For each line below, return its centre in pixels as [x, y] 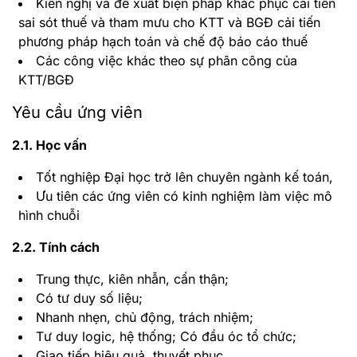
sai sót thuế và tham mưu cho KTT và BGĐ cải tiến [169, 22]
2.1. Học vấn [49, 145]
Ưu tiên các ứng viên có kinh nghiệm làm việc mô [184, 196]
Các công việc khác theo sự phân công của [167, 60]
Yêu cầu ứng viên [77, 112]
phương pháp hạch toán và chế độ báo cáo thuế [163, 41]
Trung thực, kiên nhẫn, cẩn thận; [132, 279]
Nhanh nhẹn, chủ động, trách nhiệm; [145, 317]
